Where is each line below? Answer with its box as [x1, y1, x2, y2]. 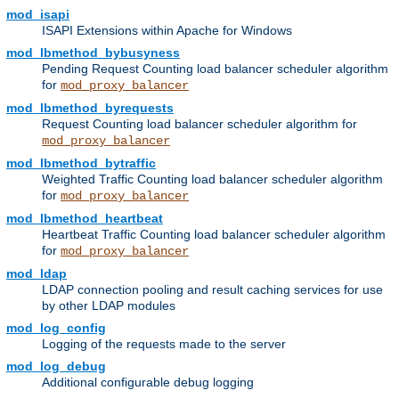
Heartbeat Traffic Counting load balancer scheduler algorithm [42, 227, 386, 242]
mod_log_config [6, 321, 106, 336]
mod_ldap [6, 266, 67, 281]
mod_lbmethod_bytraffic [6, 156, 156, 171]
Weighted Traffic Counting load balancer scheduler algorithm [42, 172, 383, 187]
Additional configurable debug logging [42, 375, 254, 390]
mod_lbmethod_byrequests [6, 101, 174, 116]
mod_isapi [6, 7, 69, 22]
